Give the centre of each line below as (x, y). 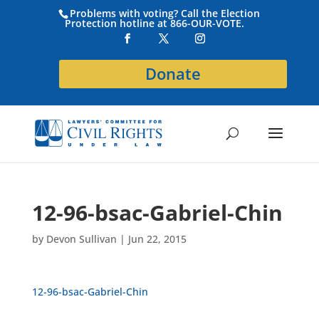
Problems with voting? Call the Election (165, 13)
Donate (173, 73)
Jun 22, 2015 (157, 239)
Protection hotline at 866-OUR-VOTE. (155, 23)
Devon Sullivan (81, 239)
